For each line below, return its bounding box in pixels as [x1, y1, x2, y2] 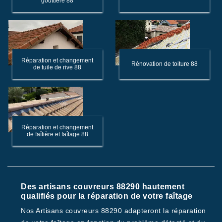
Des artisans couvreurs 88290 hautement [21, 182, 184, 191]
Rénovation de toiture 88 [131, 60, 198, 67]
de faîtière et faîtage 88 [26, 131, 88, 138]
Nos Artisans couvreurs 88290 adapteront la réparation [21, 207, 206, 215]
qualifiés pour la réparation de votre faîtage [21, 192, 193, 200]
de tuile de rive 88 [33, 64, 82, 71]
